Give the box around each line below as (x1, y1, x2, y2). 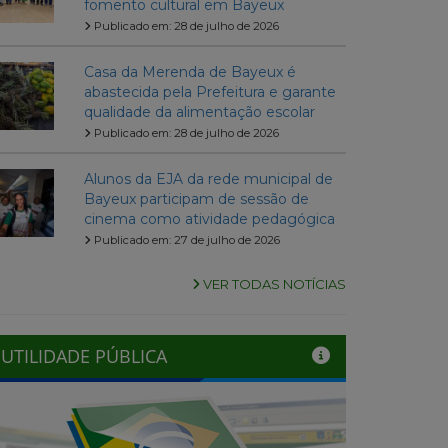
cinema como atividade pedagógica (83, 210, 335, 229)
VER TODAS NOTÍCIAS (200, 276, 346, 293)
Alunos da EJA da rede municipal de (83, 170, 333, 189)
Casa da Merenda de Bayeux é (83, 63, 296, 82)
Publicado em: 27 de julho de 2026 (90, 233, 280, 248)
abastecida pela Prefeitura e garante (83, 83, 336, 102)
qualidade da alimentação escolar (83, 103, 315, 122)
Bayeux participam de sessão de (83, 190, 309, 209)
